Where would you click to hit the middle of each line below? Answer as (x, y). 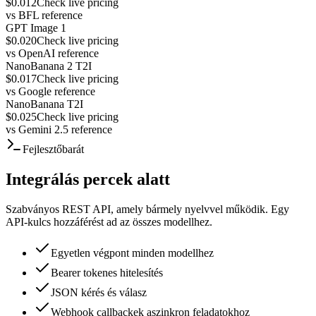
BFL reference (50, 15)
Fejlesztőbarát (53, 149)
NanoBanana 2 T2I (49, 66)
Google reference (57, 91)
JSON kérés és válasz (99, 292)
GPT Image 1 (36, 28)
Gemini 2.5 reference (65, 129)
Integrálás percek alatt (88, 179)
